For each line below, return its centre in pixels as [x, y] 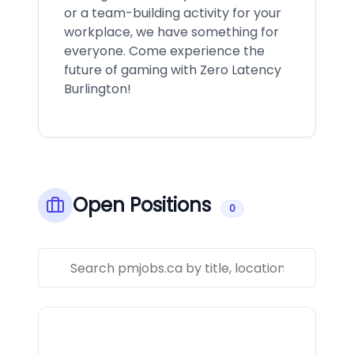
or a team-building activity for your [173, 13]
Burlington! [98, 89]
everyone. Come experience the [164, 51]
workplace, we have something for [171, 32]
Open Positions [142, 205]
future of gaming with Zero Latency [173, 70]
